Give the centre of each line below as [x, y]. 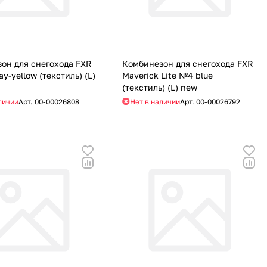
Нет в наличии [155, 101]
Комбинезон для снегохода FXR [187, 63]
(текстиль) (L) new [159, 87]
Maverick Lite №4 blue [167, 75]
